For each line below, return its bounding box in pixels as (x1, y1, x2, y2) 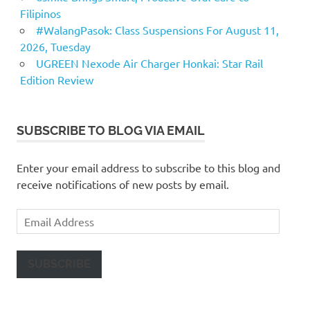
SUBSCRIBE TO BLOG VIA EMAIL (17, 123, 205, 138)
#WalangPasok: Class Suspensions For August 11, (35, 23, 279, 37)
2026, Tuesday (19, 39, 91, 54)
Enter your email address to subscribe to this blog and (17, 161, 280, 175)
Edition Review (19, 73, 93, 87)
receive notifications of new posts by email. (17, 177, 229, 192)
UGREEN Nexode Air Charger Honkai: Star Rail (35, 56, 263, 71)
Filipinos (19, 6, 61, 21)
